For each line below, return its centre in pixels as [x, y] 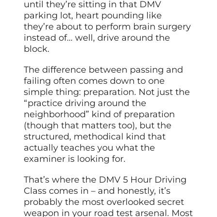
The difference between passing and [104, 70]
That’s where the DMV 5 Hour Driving [105, 179]
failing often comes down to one [94, 81]
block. [37, 49]
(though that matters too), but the [98, 125]
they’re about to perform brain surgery [108, 26]
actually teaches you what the [90, 147]
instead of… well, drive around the [97, 38]
